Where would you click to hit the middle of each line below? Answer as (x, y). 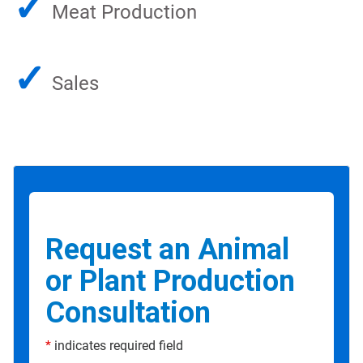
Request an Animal (167, 250)
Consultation (128, 313)
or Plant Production (170, 282)
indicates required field (117, 346)
